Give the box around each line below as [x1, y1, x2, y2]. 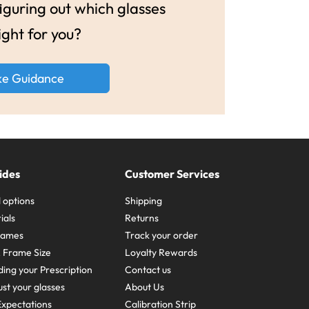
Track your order [125, 228, 199, 241]
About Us [125, 280, 165, 293]
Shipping [125, 194, 163, 207]
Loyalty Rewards [125, 246, 198, 259]
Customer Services [125, 166, 220, 181]
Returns [125, 211, 159, 224]
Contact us [125, 263, 172, 276]
